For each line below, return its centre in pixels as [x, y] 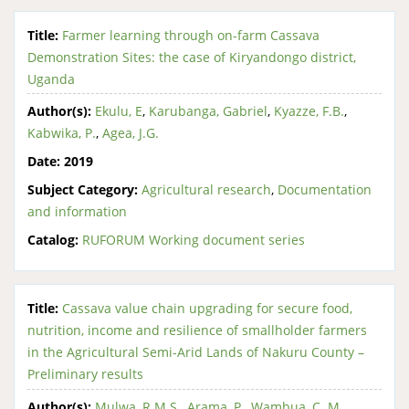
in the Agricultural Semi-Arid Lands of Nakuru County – [196, 352]
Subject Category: [83, 189]
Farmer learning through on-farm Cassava [191, 35]
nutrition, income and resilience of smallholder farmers [197, 330]
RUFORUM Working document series [194, 240]
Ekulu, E [119, 111]
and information [77, 211]
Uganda [51, 79]
